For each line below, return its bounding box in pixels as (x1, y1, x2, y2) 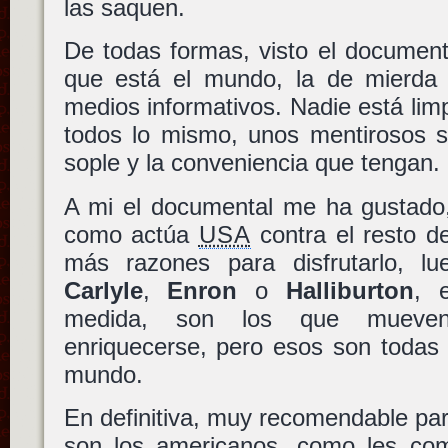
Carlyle (63, 276, 143, 304)
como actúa (63, 220, 199, 248)
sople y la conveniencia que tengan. (63, 149, 440, 177)
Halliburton (286, 276, 415, 304)
